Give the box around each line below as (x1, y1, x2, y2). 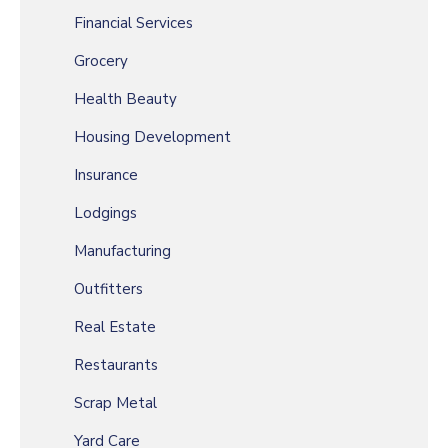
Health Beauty (74, 89, 177, 110)
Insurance (74, 165, 138, 186)
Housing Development (74, 127, 231, 148)
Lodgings (74, 203, 137, 224)
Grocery (74, 51, 128, 72)
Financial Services (74, 13, 193, 34)
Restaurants (74, 355, 158, 376)
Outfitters (74, 279, 143, 300)
